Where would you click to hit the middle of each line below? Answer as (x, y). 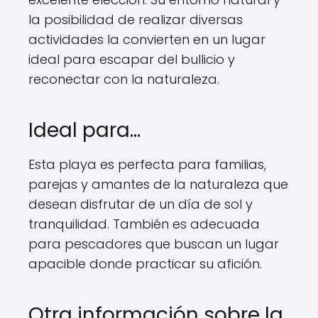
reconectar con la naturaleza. (124, 79)
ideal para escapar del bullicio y (132, 59)
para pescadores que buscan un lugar (154, 244)
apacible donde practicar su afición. (145, 264)
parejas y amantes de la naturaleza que (158, 184)
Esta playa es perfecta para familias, (147, 164)
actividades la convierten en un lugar (147, 39)
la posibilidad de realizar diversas (136, 20)
